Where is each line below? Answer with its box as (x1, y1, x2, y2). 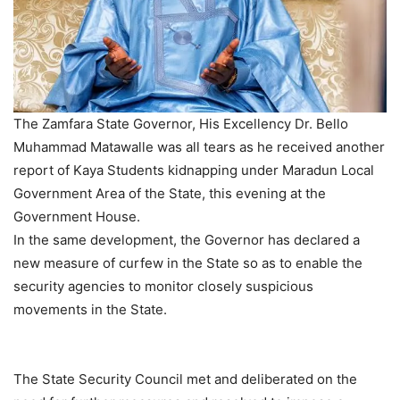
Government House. (13, 208, 140, 226)
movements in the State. (13, 301, 167, 319)
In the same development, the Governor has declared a (13, 231, 360, 249)
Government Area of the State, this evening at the (13, 185, 326, 203)
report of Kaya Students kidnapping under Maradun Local (13, 162, 374, 179)
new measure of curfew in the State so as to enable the (13, 254, 362, 272)
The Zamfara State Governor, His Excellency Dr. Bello (13, 115, 348, 133)
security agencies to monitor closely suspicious (13, 278, 313, 296)
